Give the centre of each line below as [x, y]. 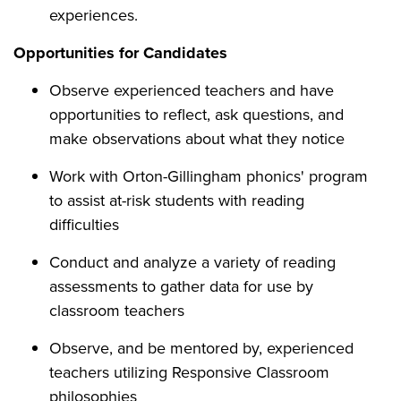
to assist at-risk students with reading [177, 200]
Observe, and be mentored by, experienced [201, 348]
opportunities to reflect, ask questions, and [196, 115]
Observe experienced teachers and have [192, 90]
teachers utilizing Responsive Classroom [189, 372]
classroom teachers [117, 311]
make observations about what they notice [197, 139]
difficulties [84, 225]
